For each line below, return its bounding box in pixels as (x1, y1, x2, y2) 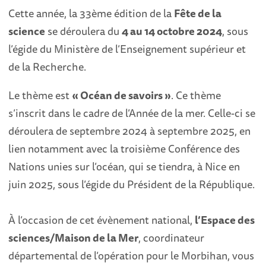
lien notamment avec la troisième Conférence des (8, 140, 240, 157)
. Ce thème (171, 87, 221, 104)
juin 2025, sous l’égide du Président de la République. (8, 176, 255, 193)
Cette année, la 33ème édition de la (8, 5, 175, 22)
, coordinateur (138, 229, 205, 246)
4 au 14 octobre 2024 (122, 23, 223, 40)
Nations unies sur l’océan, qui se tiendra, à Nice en (8, 158, 240, 175)
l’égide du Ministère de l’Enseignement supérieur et (8, 40, 246, 58)
